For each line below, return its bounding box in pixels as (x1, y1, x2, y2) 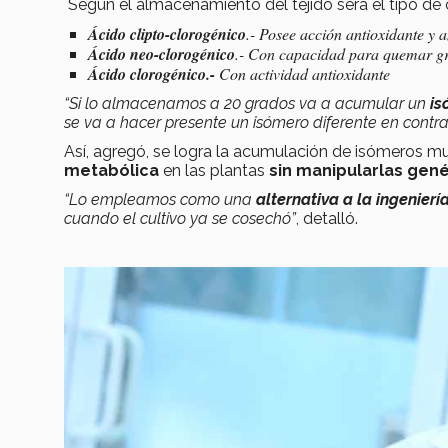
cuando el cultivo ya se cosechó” (64, 209, 296, 229)
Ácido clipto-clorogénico (88, 23, 246, 46)
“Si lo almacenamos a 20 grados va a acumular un (64, 94, 430, 114)
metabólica (64, 161, 159, 181)
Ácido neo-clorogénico (88, 43, 235, 66)
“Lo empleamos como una (64, 190, 256, 210)
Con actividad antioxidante (215, 63, 390, 85)
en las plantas (159, 161, 269, 181)
